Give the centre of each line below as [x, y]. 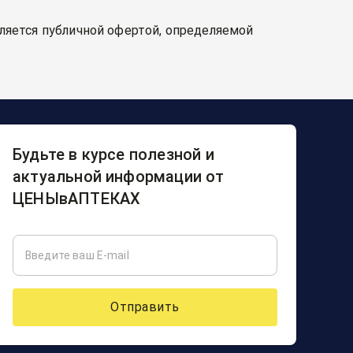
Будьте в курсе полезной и [113, 154]
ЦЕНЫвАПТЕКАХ [77, 199]
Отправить [145, 307]
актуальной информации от [119, 176]
